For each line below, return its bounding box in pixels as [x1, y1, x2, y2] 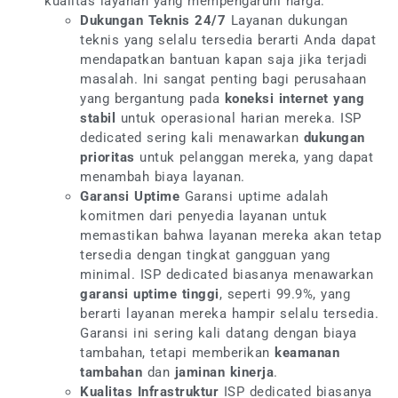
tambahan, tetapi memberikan [80, 344, 275, 361]
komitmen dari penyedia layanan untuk [80, 207, 327, 224]
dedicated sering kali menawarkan [80, 129, 304, 146]
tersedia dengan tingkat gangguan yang [80, 246, 330, 263]
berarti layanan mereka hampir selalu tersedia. [80, 305, 378, 322]
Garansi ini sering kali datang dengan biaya [80, 324, 357, 341]
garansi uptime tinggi [80, 285, 219, 302]
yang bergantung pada [80, 90, 225, 107]
